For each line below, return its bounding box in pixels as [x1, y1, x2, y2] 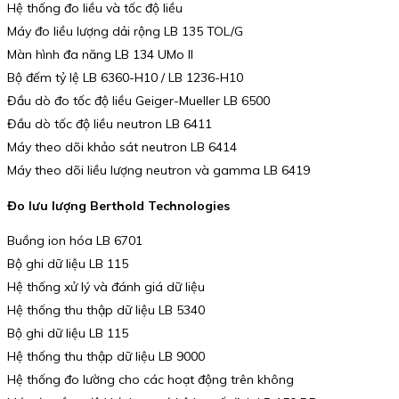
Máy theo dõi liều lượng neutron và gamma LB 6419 [7, 162, 310, 179]
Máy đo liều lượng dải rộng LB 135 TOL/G [7, 23, 243, 40]
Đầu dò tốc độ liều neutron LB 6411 [7, 116, 212, 133]
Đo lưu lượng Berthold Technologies [7, 197, 230, 214]
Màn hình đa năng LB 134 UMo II [7, 46, 193, 63]
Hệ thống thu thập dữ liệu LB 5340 [7, 302, 205, 319]
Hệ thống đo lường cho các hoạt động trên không [7, 371, 294, 388]
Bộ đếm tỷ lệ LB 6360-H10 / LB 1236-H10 [7, 69, 243, 86]
